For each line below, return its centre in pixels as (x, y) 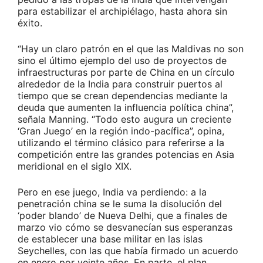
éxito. (30, 23)
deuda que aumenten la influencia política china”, (126, 108)
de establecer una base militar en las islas (110, 239)
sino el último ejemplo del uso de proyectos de (122, 61)
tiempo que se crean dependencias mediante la (123, 96)
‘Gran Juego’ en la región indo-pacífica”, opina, (121, 131)
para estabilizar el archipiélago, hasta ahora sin (122, 11)
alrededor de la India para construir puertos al (120, 84)
